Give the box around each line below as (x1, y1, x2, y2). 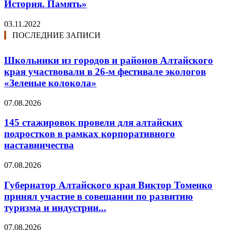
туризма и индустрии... (4, 202, 106, 213)
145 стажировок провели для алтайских (4, 117, 183, 128)
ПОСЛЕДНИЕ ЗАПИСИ (12, 30, 101, 40)
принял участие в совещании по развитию (4, 190, 193, 202)
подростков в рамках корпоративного (4, 128, 175, 140)
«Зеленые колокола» (4, 77, 97, 88)
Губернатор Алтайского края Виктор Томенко (4, 179, 213, 190)
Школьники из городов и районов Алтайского (4, 54, 213, 66)
